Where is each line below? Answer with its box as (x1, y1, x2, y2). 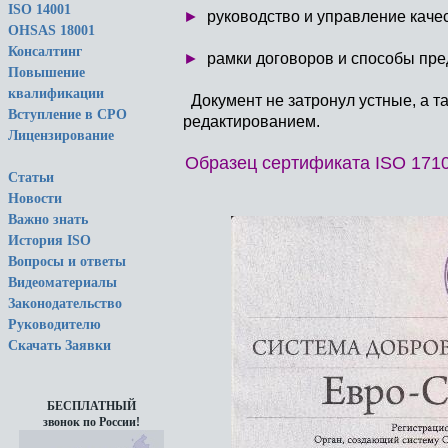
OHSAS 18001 (8, 23, 95, 38)
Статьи (8, 170, 54, 185)
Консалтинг (8, 44, 82, 59)
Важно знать (8, 212, 88, 227)
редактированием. (183, 112, 320, 130)
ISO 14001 (8, 2, 71, 17)
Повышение (8, 65, 85, 80)
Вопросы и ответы (8, 254, 126, 269)
